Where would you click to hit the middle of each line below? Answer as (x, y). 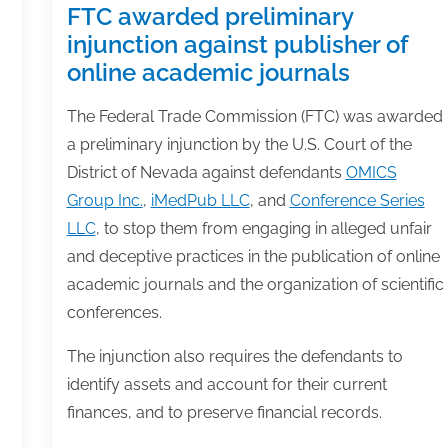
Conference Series (357, 201)
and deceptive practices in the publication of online (253, 257)
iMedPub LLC (200, 201)
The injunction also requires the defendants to (234, 357)
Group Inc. (104, 201)
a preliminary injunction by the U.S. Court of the (239, 145)
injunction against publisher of (237, 45)
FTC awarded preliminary (209, 17)
